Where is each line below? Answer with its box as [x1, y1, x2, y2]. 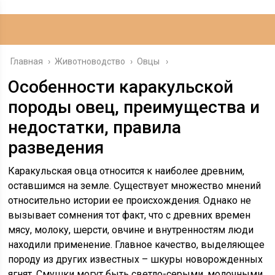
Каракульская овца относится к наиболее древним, [8, 165, 245, 177]
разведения [8, 137, 104, 158]
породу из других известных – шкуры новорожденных [8, 254, 263, 265]
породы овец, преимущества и [8, 97, 260, 117]
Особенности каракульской [8, 77, 234, 97]
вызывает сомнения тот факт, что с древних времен [8, 209, 251, 221]
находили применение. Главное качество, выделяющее [8, 239, 265, 250]
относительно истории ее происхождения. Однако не [8, 195, 252, 206]
